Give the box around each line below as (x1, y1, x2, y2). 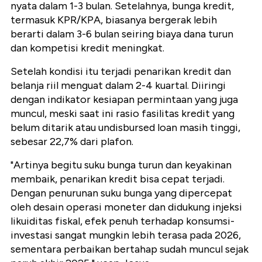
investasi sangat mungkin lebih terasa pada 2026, (11, 229, 241, 242)
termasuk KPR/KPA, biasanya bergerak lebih (11, 13, 217, 27)
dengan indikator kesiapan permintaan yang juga (11, 93, 238, 106)
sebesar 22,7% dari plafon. (11, 135, 133, 149)
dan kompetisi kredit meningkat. (11, 42, 164, 55)
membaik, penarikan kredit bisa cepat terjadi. (11, 173, 225, 186)
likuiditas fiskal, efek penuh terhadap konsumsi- (11, 215, 235, 228)
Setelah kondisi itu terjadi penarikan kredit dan (11, 65, 231, 78)
